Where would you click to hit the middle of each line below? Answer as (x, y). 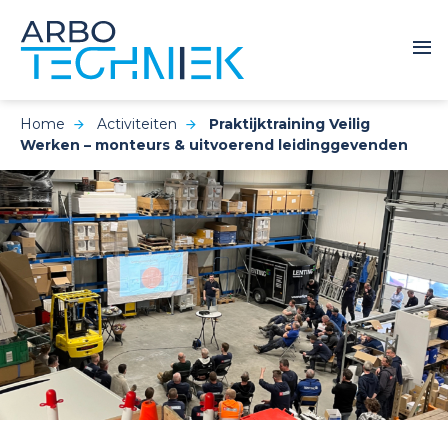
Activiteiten (137, 124)
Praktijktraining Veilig (289, 124)
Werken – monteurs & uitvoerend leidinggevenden (214, 145)
